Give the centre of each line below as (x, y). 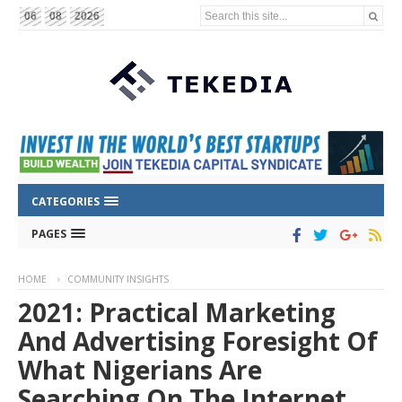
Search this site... (246, 15)
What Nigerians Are (140, 370)
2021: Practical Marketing (177, 313)
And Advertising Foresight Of (198, 341)
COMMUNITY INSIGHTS (118, 280)
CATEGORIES (67, 202)
